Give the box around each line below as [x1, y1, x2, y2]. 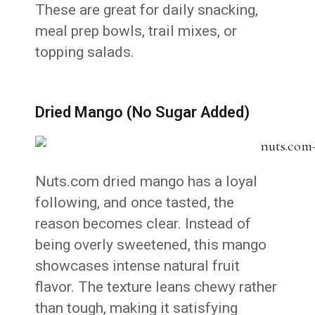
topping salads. [35, 44, 135, 61]
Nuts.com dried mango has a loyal [35, 173, 258, 191]
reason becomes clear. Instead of [35, 215, 252, 233]
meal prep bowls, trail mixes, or [35, 22, 238, 40]
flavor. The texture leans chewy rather [35, 278, 278, 296]
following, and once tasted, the [35, 194, 235, 212]
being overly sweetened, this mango [35, 236, 267, 254]
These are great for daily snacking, [35, 1, 259, 19]
